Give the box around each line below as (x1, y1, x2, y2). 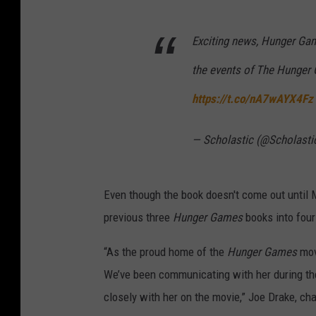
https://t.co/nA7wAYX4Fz (192, 92, 313, 107)
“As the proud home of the (104, 245, 227, 260)
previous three (104, 210, 173, 225)
